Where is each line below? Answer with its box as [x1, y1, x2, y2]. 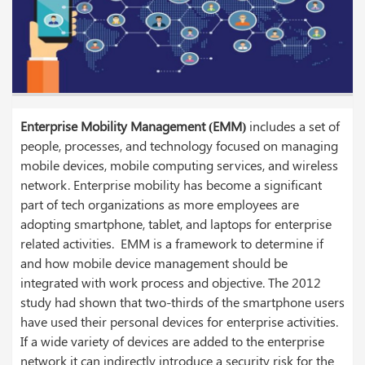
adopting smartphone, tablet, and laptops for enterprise [20, 214, 332, 232]
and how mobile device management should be [20, 253, 288, 271]
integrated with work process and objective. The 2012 [20, 273, 321, 291]
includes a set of [246, 117, 340, 134]
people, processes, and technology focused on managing [20, 136, 338, 154]
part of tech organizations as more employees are [20, 195, 299, 213]
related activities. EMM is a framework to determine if [20, 234, 323, 252]
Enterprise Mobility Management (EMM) [20, 117, 246, 134]
